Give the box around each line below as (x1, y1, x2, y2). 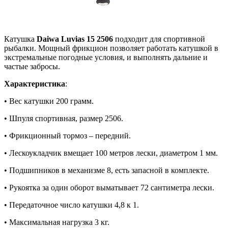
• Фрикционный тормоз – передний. (4, 131, 131, 140)
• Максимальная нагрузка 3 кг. (4, 217, 109, 226)
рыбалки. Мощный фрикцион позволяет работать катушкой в (4, 43, 218, 52)
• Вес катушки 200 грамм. (4, 96, 94, 105)
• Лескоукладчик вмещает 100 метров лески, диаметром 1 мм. (4, 148, 218, 157)
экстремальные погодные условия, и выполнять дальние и (4, 52, 208, 62)
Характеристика (4, 79, 65, 88)
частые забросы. (4, 62, 60, 71)
